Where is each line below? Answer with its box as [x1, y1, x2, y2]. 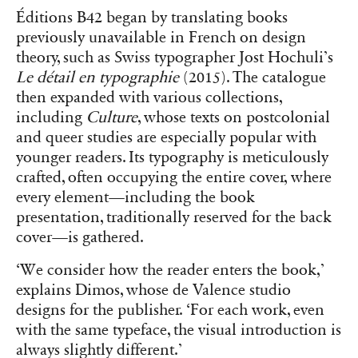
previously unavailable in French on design [16, 28, 306, 48]
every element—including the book [16, 188, 255, 208]
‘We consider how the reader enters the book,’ [16, 261, 324, 280]
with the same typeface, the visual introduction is [16, 320, 341, 340]
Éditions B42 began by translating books [16, 8, 288, 28]
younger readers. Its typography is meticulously [16, 148, 328, 168]
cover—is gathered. [16, 228, 144, 248]
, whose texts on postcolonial [137, 108, 330, 128]
